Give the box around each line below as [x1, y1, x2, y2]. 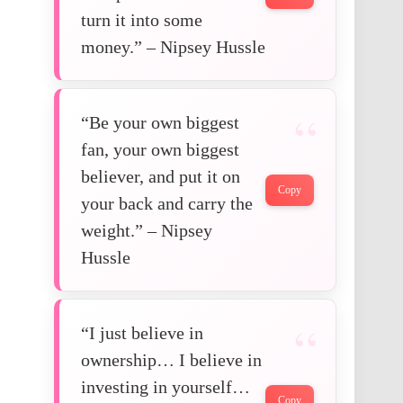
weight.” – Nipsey [81, 220, 212, 241]
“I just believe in [81, 323, 203, 344]
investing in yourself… [81, 377, 250, 398]
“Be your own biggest [81, 112, 239, 133]
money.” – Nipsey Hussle [81, 37, 265, 58]
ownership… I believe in [81, 350, 262, 371]
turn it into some [81, 10, 202, 31]
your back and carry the [81, 193, 253, 214]
